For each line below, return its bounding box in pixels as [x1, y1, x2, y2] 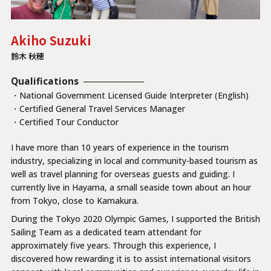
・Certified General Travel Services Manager [10, 103, 185, 115]
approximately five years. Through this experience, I [10, 240, 216, 252]
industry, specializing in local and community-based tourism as [10, 155, 258, 167]
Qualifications [10, 75, 79, 88]
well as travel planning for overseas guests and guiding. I [10, 168, 235, 180]
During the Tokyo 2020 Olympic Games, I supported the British [10, 213, 260, 225]
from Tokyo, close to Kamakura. [10, 195, 139, 207]
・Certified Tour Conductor [10, 116, 119, 128]
